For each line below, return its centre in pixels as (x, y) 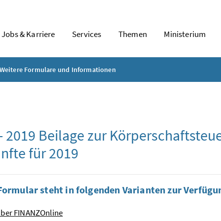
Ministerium (185, 34)
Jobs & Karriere (28, 34)
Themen (132, 34)
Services (87, 34)
